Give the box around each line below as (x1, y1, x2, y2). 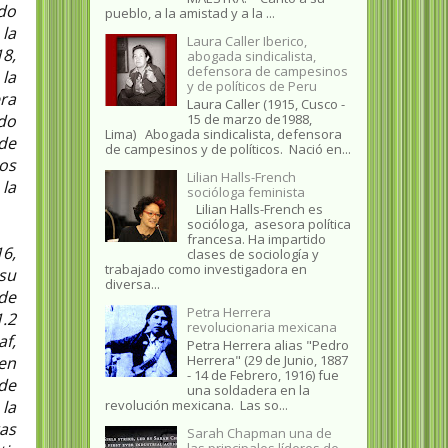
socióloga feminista (186, 182, 305, 201)
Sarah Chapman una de (186, 423, 332, 442)
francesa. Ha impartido (186, 230, 326, 249)
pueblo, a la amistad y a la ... (104, 4, 275, 23)
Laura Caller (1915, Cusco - (186, 94, 345, 113)
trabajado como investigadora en (104, 260, 307, 279)
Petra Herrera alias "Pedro (186, 335, 349, 354)
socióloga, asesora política (186, 215, 351, 234)
